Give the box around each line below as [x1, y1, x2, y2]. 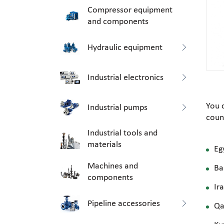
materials [87, 140, 121, 149]
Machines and [87, 161, 138, 171]
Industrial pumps [87, 102, 147, 112]
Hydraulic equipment [87, 42, 162, 52]
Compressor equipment [87, 5, 172, 15]
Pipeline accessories [87, 198, 160, 208]
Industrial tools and [87, 128, 157, 138]
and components [87, 17, 148, 26]
